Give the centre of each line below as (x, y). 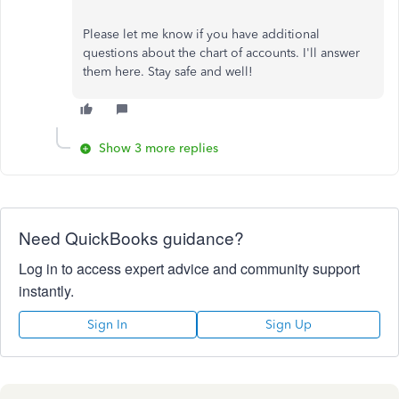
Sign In (108, 325)
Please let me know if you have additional (201, 34)
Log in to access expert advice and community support (189, 269)
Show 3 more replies (159, 148)
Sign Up (288, 325)
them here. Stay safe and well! (168, 72)
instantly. (46, 291)
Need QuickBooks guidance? (131, 237)
